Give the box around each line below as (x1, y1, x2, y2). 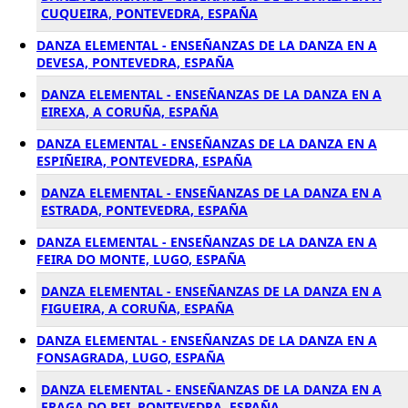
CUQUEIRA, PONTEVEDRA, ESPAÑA (41, 5, 258, 22)
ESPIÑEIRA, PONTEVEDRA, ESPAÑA (36, 152, 252, 169)
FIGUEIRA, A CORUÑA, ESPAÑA (41, 300, 234, 317)
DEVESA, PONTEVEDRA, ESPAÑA (36, 54, 234, 71)
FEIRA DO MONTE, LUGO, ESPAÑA (36, 250, 246, 268)
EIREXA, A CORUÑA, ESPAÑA (41, 103, 219, 120)
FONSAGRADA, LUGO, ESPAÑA (36, 349, 225, 366)
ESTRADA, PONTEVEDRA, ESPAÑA (41, 201, 248, 219)
